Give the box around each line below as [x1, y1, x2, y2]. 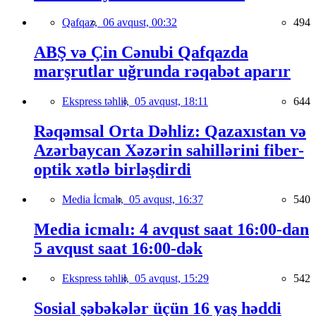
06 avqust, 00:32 [103, 16, 177, 29]
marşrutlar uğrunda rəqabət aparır [34, 62, 291, 81]
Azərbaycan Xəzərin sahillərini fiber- [34, 141, 304, 160]
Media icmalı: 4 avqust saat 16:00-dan [34, 219, 309, 238]
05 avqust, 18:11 [135, 95, 208, 108]
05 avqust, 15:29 [135, 272, 209, 284]
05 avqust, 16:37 [129, 193, 203, 206]
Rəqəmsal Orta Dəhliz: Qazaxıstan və [34, 122, 306, 141]
